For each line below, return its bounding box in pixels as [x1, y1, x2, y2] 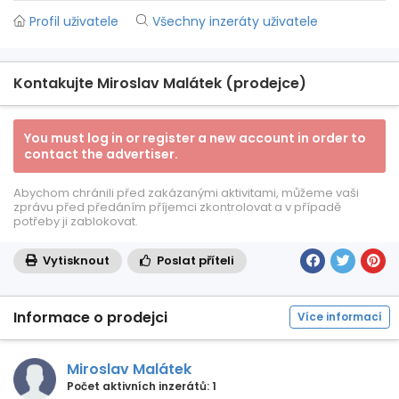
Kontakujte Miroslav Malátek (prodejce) [13, 73, 306, 94]
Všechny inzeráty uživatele [152, 12, 318, 30]
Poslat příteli [154, 252, 234, 269]
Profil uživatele [29, 12, 118, 30]
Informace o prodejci [13, 307, 167, 328]
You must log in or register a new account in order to [24, 129, 366, 147]
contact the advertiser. [24, 145, 178, 163]
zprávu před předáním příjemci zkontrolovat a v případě [13, 199, 341, 216]
